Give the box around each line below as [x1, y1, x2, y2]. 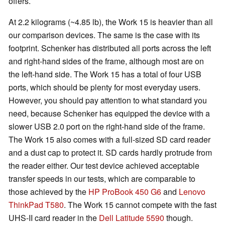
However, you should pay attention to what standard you [9, 94, 207, 106]
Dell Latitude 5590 [99, 212, 164, 224]
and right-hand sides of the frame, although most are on [9, 55, 204, 67]
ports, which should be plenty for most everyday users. [9, 81, 200, 93]
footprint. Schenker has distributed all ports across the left [9, 42, 211, 54]
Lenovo [179, 186, 205, 198]
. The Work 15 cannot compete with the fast [64, 199, 216, 211]
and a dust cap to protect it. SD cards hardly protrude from [9, 147, 212, 159]
